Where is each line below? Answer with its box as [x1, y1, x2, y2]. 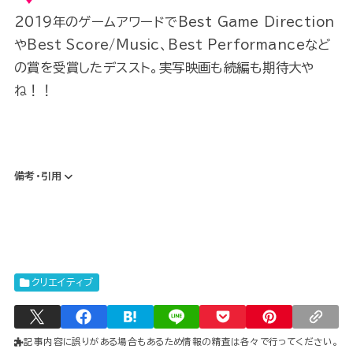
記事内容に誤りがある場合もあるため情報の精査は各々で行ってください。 [24, 336, 339, 346]
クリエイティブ [31, 277, 94, 287]
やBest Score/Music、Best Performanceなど [13, 37, 331, 51]
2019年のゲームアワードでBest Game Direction [13, 14, 335, 28]
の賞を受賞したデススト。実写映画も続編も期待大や [13, 60, 314, 74]
